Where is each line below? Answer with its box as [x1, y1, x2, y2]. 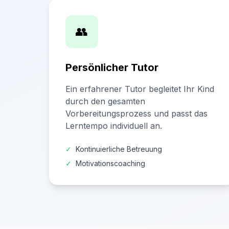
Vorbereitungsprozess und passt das [65, 108, 208, 119]
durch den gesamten [65, 96, 145, 106]
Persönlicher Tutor [65, 61, 158, 74]
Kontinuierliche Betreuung [76, 145, 162, 153]
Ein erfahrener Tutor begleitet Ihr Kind [65, 84, 214, 94]
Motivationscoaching [76, 159, 145, 168]
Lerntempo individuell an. [65, 121, 162, 131]
